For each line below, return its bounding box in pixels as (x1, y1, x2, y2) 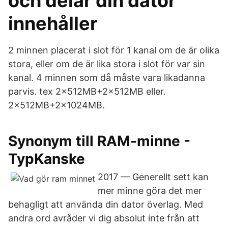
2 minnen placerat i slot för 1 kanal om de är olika (8, 45, 219, 55)
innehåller (8, 12, 98, 35)
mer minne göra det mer (98, 185, 202, 196)
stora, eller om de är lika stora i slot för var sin (8, 59, 205, 69)
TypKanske (8, 150, 85, 167)
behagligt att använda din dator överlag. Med (8, 199, 203, 210)
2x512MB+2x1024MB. (8, 100, 105, 110)
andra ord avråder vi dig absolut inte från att (8, 213, 199, 223)
